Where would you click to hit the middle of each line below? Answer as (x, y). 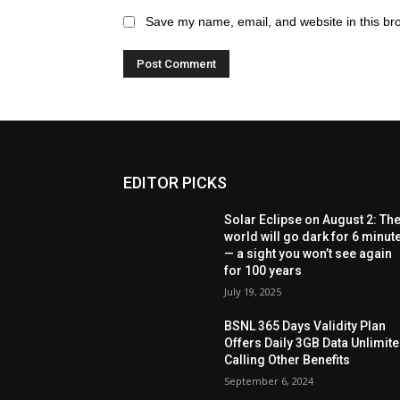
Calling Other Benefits (287, 359)
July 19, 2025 (253, 291)
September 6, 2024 (269, 380)
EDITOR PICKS (175, 182)
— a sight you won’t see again (308, 253)
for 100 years (263, 270)
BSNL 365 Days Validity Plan (305, 325)
